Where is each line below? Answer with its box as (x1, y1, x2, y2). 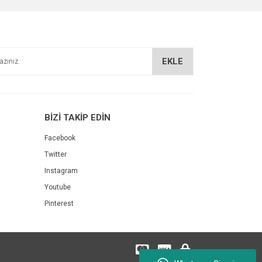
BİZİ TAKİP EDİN (44, 112, 111, 123)
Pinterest (44, 199, 74, 208)
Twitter (44, 150, 67, 158)
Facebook (44, 134, 75, 142)
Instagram (44, 167, 78, 175)
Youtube (44, 183, 71, 191)
